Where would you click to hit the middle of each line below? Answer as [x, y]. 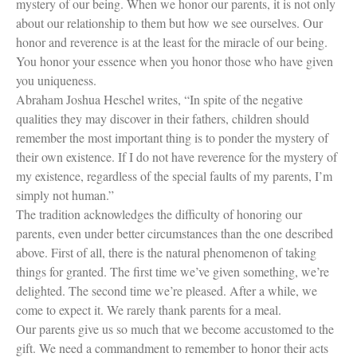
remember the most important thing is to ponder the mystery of [172, 137]
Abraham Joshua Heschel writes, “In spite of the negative [159, 99]
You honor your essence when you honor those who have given [175, 61]
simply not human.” [65, 194]
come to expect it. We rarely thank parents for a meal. [149, 309]
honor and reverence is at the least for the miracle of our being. [172, 41]
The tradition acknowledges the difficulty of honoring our [159, 214]
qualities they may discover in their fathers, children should [163, 118]
